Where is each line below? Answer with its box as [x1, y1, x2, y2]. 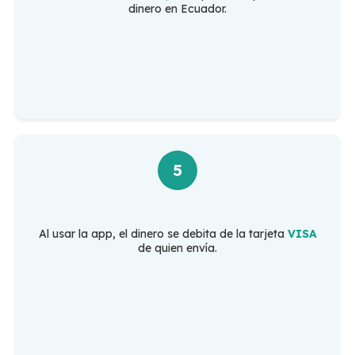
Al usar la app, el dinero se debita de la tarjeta [38, 227, 288, 242]
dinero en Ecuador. [128, 2, 227, 17]
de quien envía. [138, 241, 217, 256]
